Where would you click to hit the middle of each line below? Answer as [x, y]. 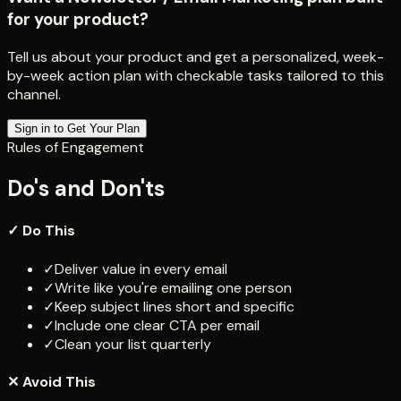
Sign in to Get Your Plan [77, 129]
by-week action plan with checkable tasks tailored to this [196, 76]
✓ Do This [41, 231]
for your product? [78, 20]
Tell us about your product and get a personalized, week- [196, 57]
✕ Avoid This [51, 381]
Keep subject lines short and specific [175, 306]
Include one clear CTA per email [157, 325]
